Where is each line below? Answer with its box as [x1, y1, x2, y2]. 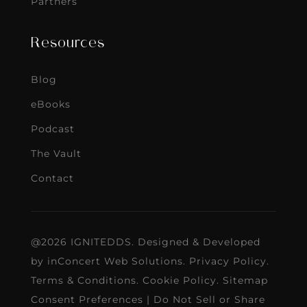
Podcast [30, 123, 75, 136]
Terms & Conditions [30, 274, 136, 287]
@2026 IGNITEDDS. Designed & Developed [30, 236, 260, 249]
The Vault [30, 147, 82, 160]
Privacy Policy [188, 255, 267, 268]
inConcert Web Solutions [47, 255, 183, 268]
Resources [30, 37, 105, 51]
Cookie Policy [142, 274, 217, 287]
